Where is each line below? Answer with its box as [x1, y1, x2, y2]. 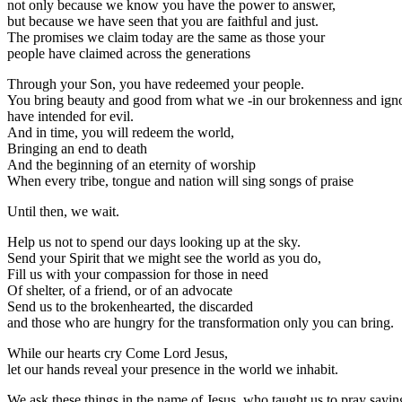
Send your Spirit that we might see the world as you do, [7, 250, 321, 267]
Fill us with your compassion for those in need [7, 267, 268, 283]
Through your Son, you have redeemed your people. [7, 76, 304, 92]
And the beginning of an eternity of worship [7, 157, 256, 173]
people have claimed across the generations [7, 46, 250, 62]
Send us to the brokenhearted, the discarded [7, 299, 253, 315]
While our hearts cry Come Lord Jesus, [7, 345, 228, 362]
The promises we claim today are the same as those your [7, 30, 325, 46]
